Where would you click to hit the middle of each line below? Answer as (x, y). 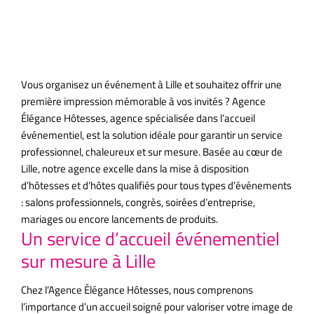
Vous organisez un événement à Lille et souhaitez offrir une (151, 84)
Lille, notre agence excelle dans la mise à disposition (135, 168)
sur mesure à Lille (88, 261)
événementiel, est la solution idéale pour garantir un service (152, 135)
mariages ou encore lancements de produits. (120, 219)
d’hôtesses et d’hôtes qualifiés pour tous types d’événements (156, 185)
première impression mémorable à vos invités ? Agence (143, 101)
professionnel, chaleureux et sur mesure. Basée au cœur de (152, 151)
